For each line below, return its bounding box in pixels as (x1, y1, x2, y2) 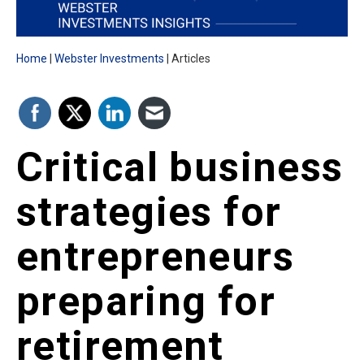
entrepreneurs (16, 233, 294, 281)
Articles (171, 51, 210, 65)
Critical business (16, 144, 344, 192)
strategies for (16, 188, 282, 236)
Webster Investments (54, 51, 164, 65)
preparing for (16, 278, 275, 326)
